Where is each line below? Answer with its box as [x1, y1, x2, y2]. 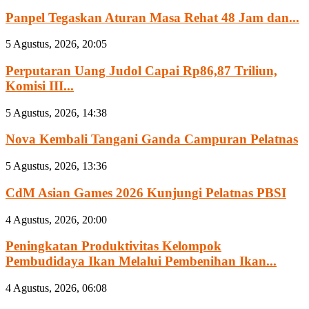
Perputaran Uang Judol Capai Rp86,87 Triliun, [6, 63, 277, 78]
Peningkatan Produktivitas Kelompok [6, 239, 221, 254]
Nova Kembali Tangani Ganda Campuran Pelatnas [6, 132, 298, 147]
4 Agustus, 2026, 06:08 [6, 282, 107, 295]
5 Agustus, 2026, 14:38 [6, 106, 107, 119]
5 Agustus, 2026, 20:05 [6, 38, 107, 50]
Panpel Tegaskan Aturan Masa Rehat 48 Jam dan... [6, 10, 299, 25]
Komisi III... [6, 78, 74, 93]
